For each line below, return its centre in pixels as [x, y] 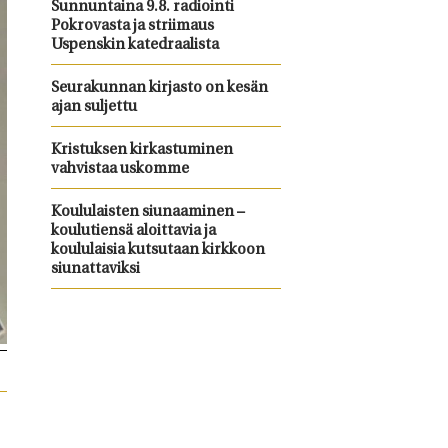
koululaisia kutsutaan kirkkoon [157, 250]
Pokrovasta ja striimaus [132, 26]
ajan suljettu [93, 107]
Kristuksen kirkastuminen [141, 150]
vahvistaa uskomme [119, 169]
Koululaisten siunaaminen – [147, 212]
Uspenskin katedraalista [134, 45]
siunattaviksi [95, 269]
